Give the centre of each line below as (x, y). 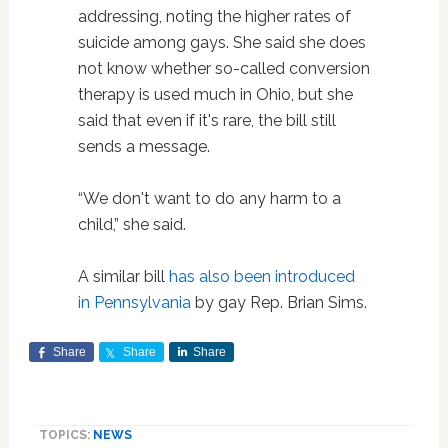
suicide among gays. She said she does (221, 42)
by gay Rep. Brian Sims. (278, 302)
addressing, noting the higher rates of (214, 16)
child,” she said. (131, 224)
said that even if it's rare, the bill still (206, 120)
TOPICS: (65, 435)
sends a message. (143, 146)
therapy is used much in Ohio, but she (215, 94)
